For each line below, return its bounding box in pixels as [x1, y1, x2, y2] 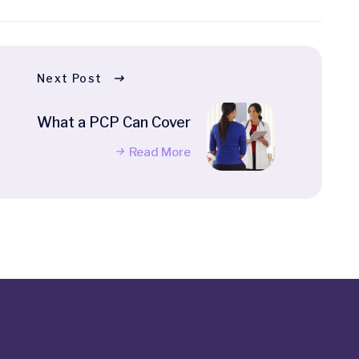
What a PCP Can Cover [37, 114, 191, 131]
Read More [129, 145, 191, 160]
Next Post [37, 71, 103, 86]
